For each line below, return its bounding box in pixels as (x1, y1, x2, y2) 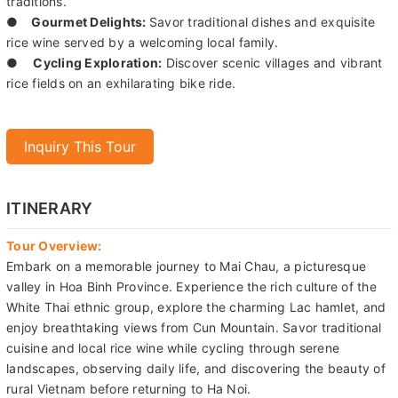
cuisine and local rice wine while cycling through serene (6, 340, 339, 356)
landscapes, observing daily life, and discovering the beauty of (6, 361, 386, 377)
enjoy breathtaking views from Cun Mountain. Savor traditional (6, 320, 382, 336)
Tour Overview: (6, 238, 102, 254)
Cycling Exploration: (33, 55, 163, 71)
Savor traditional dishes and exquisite (148, 14, 376, 30)
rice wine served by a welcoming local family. (6, 35, 279, 51)
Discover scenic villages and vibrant (162, 55, 383, 71)
